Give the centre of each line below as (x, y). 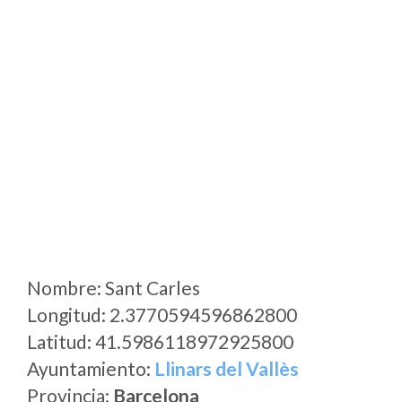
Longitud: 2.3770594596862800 (162, 315)
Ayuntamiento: (91, 368)
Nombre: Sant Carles (114, 288)
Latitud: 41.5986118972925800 (160, 341)
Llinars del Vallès (227, 368)
